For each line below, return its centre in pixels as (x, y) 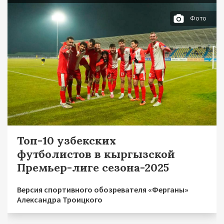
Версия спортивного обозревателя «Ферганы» (103, 190)
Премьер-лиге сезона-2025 (93, 168)
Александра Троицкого (60, 200)
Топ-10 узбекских (66, 141)
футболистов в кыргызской (96, 154)
